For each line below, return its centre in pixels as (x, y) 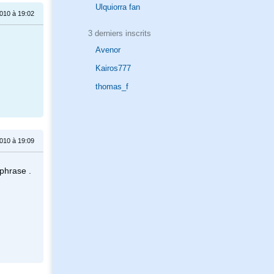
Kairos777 (113, 68)
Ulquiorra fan (118, 7)
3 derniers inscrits (119, 33)
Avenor (108, 50)
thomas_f (112, 87)
